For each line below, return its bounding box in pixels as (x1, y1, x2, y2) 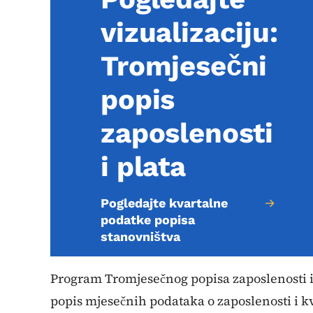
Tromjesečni (101, 50, 268, 82)
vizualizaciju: (101, 16, 278, 49)
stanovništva (101, 229, 180, 244)
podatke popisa (101, 212, 195, 227)
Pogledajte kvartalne (101, 196, 228, 210)
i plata (101, 150, 186, 183)
